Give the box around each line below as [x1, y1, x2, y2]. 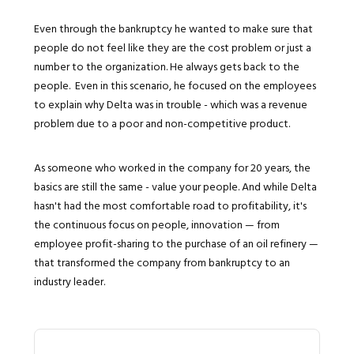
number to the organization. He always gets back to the [33, 57, 299, 74]
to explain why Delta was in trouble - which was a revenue [33, 95, 307, 112]
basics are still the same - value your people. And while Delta [33, 177, 317, 194]
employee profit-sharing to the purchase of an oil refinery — [33, 234, 318, 251]
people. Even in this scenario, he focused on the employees [33, 76, 316, 93]
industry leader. [33, 272, 105, 289]
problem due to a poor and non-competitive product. [33, 114, 290, 131]
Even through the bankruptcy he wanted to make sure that [33, 19, 313, 36]
